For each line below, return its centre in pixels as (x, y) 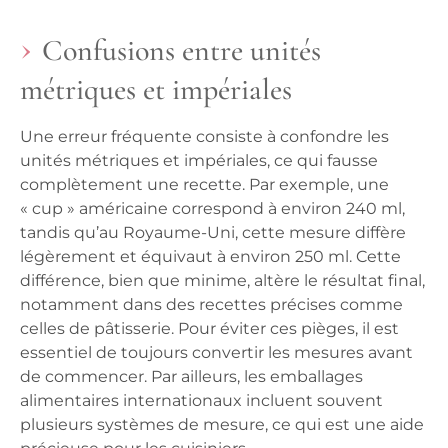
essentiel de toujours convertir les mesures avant (216, 353)
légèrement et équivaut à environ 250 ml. (188, 257)
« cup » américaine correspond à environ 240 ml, (212, 209)
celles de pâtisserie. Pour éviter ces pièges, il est (209, 329)
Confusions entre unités (181, 51)
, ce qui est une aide (344, 425)
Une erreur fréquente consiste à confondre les (204, 137)
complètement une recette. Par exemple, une (204, 185)
